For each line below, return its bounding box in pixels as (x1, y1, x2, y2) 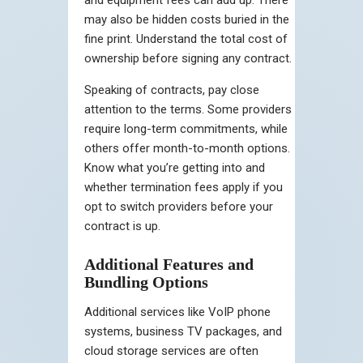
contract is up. (84, 218, 160, 233)
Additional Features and (84, 254, 254, 273)
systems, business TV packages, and (84, 323, 282, 339)
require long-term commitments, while (84, 121, 288, 136)
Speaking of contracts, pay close (84, 82, 259, 97)
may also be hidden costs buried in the (84, 11, 289, 27)
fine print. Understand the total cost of (84, 31, 288, 46)
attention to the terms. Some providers (84, 101, 292, 117)
